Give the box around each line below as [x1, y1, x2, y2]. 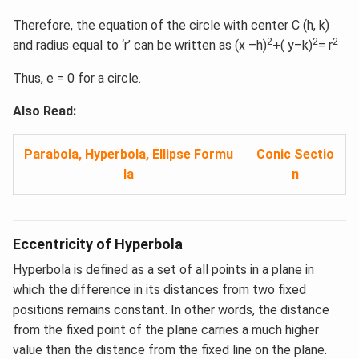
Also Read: [13, 103, 76, 119]
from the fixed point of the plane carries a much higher [13, 322, 319, 338]
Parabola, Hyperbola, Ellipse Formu [24, 147, 233, 163]
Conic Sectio [256, 147, 334, 163]
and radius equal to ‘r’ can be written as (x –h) [13, 38, 267, 54]
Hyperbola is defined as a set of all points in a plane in [13, 262, 314, 278]
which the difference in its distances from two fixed [13, 282, 306, 298]
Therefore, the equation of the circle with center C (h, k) [13, 18, 329, 34]
